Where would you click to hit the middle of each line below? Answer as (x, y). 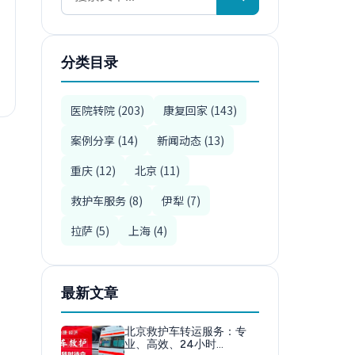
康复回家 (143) (200, 110)
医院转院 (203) (107, 110)
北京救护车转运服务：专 (185, 332)
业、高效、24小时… (174, 344)
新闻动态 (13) (191, 140)
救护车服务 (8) (107, 200)
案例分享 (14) (104, 140)
